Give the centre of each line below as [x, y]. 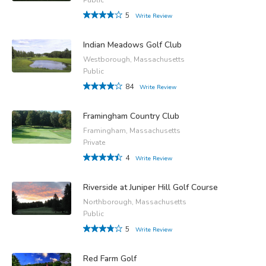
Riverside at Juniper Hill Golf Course [151, 187]
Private [94, 142]
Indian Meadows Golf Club [132, 45]
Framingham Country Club [131, 116]
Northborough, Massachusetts [135, 202]
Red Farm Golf [110, 258]
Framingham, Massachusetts [132, 130]
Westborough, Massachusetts [134, 59]
